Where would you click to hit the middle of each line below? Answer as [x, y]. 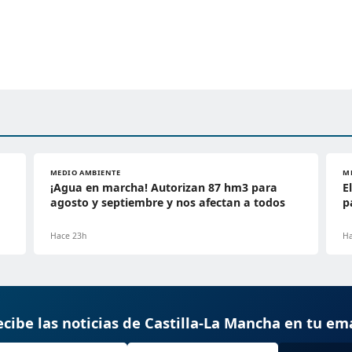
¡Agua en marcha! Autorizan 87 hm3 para [163, 187]
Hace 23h [68, 235]
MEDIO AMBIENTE [85, 172]
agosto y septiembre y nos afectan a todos [167, 202]
